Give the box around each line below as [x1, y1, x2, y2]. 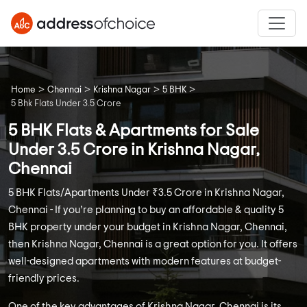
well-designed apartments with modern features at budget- [8, 256, 281, 267]
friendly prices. [8, 273, 79, 284]
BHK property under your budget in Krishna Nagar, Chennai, [8, 222, 287, 233]
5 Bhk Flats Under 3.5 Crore [11, 99, 121, 109]
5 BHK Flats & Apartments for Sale [8, 123, 259, 140]
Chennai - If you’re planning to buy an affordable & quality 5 [8, 205, 284, 216]
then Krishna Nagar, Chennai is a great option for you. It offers [8, 239, 297, 250]
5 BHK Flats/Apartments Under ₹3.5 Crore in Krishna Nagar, [8, 188, 284, 199]
